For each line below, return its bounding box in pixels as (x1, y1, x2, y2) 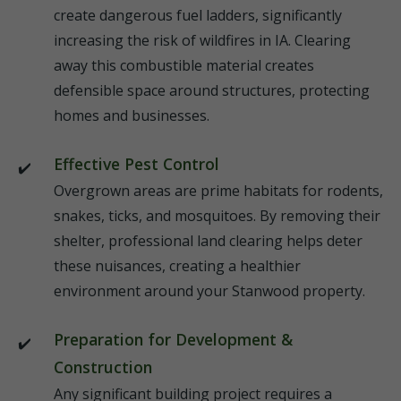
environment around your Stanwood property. (54, 281, 365, 301)
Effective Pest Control (54, 153, 219, 175)
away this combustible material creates (54, 55, 314, 75)
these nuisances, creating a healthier (54, 256, 301, 276)
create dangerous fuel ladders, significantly (54, 5, 342, 25)
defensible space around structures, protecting (54, 81, 370, 100)
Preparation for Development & (54, 328, 293, 350)
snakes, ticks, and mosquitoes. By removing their (54, 206, 380, 226)
